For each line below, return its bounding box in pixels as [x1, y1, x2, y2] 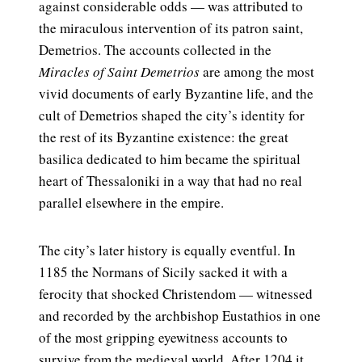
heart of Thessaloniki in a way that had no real [39, 170, 302, 190]
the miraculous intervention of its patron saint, [39, 18, 303, 37]
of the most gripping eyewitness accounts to [39, 327, 288, 347]
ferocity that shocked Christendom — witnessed [39, 284, 313, 303]
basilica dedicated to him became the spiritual [39, 149, 301, 168]
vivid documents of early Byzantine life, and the [39, 83, 314, 103]
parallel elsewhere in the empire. [39, 192, 224, 212]
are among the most [200, 61, 314, 81]
